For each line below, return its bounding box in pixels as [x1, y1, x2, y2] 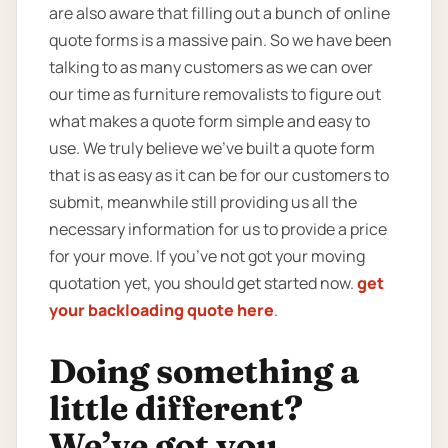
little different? [49, 387, 303, 430]
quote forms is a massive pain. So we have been [49, 29, 392, 52]
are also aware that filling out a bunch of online [49, 2, 390, 25]
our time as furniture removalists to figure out [49, 83, 381, 106]
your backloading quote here [49, 299, 274, 322]
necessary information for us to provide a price [49, 218, 387, 241]
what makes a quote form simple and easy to [49, 110, 370, 133]
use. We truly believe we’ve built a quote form [49, 137, 375, 160]
